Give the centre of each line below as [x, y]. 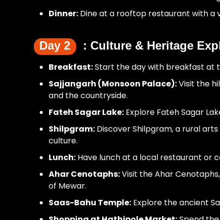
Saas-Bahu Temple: [90, 203]
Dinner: [64, 14]
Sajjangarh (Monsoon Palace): [113, 84]
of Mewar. [68, 186]
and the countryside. [88, 96]
